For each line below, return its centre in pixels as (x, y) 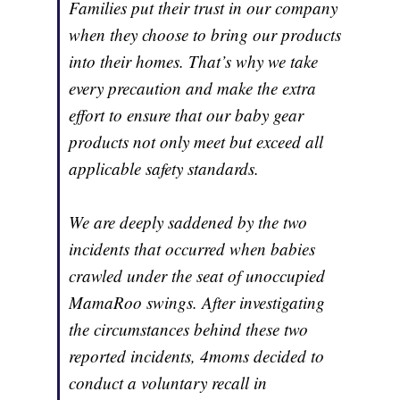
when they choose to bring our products (205, 35)
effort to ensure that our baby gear (187, 115)
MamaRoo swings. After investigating (197, 303)
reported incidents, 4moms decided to (197, 356)
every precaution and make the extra (193, 88)
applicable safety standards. (164, 169)
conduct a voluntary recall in (168, 383)
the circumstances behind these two (189, 329)
